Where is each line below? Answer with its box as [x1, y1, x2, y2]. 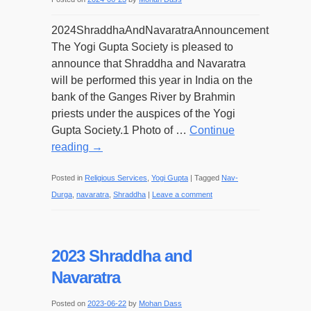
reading [51, 141, 92, 153]
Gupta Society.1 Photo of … [51, 124, 190, 136]
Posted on [51, 299, 85, 308]
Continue [190, 124, 235, 136]
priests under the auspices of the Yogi [51, 108, 235, 119]
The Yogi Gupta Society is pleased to [51, 41, 233, 53]
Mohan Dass [139, 299, 182, 308]
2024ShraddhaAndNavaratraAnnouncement [51, 24, 269, 36]
